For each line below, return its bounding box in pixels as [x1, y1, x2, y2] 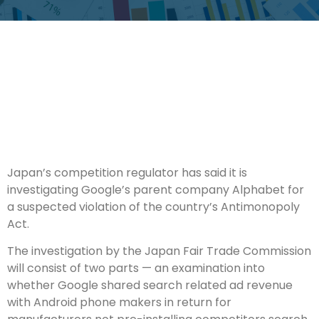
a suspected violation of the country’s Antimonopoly [7, 198, 300, 215]
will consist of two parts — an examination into [7, 260, 265, 277]
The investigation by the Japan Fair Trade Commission [7, 243, 311, 260]
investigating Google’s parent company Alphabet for [7, 181, 304, 198]
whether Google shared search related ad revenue [7, 277, 293, 294]
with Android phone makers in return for [7, 294, 231, 311]
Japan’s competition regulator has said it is [7, 164, 247, 181]
